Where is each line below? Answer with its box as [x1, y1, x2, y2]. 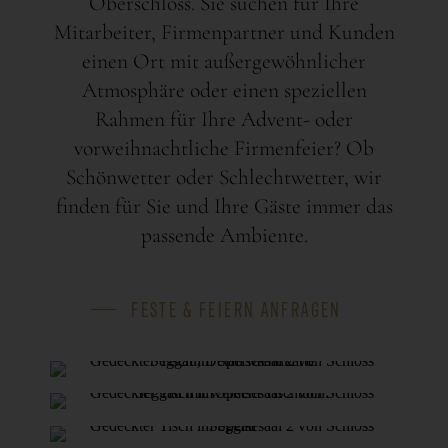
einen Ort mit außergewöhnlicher [82, 47, 366, 74]
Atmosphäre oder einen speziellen [81, 76, 367, 103]
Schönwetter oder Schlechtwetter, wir [66, 163, 382, 190]
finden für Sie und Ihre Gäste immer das [55, 192, 393, 219]
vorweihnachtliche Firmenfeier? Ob [74, 134, 374, 161]
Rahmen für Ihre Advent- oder [95, 105, 353, 132]
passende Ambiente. [140, 221, 308, 248]
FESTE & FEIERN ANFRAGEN [131, 294, 342, 323]
